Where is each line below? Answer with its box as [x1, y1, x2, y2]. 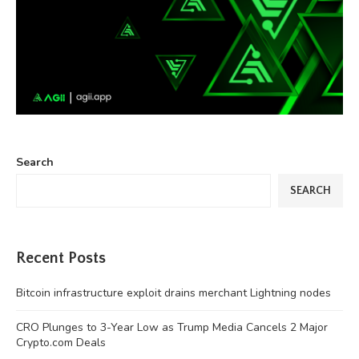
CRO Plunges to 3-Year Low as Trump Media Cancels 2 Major [16, 319, 328, 335]
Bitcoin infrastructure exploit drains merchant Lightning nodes [16, 284, 331, 301]
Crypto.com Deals [16, 334, 106, 350]
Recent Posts [16, 248, 106, 267]
